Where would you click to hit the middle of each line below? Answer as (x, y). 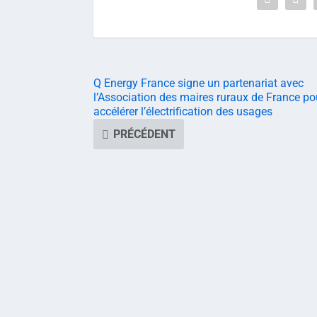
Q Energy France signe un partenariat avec (198, 83)
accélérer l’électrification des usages (183, 111)
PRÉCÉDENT (144, 134)
